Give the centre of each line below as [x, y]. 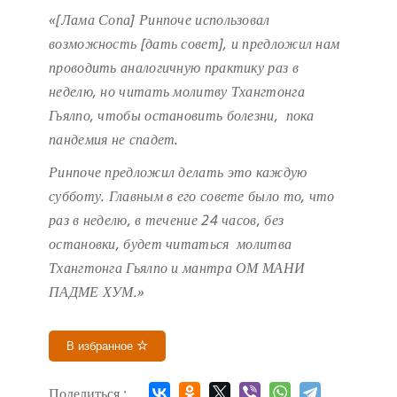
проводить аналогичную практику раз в [174, 68]
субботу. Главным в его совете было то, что [192, 196]
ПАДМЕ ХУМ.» [97, 292]
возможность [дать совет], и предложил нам [195, 44]
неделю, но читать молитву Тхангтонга [177, 92]
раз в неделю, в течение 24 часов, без [167, 220]
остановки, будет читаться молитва [171, 244]
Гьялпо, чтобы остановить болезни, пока [182, 116]
